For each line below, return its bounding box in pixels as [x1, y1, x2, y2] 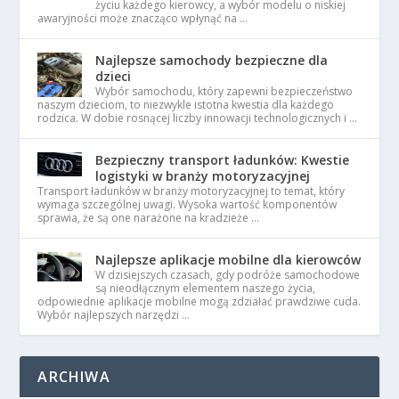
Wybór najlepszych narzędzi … [37, 306, 191, 322]
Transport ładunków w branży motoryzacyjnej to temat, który [37, 183, 346, 199]
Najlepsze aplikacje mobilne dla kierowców [95, 250, 362, 268]
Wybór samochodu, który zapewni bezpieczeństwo [95, 83, 354, 99]
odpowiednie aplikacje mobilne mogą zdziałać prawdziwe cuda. [37, 293, 362, 309]
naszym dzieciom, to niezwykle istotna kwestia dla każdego [37, 96, 335, 112]
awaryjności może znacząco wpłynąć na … [37, 10, 248, 26]
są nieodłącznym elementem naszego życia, [95, 280, 316, 296]
